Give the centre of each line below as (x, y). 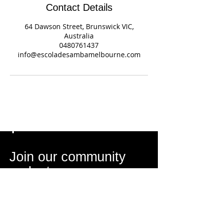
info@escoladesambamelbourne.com (79, 54)
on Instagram (49, 171)
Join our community (68, 157)
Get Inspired (49, 197)
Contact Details (79, 7)
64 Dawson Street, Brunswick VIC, (79, 26)
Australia (79, 36)
